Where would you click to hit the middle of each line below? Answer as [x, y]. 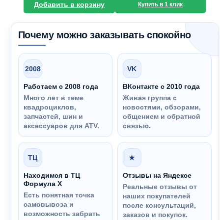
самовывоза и [48, 204]
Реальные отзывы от [160, 187]
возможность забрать [62, 214]
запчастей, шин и [53, 116]
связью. [137, 126]
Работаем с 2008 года [61, 86]
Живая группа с [150, 98]
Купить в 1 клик [160, 4]
